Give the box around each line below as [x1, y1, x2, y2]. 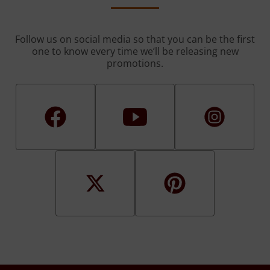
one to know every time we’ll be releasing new [31, 45, 239, 58]
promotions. [107, 57, 163, 71]
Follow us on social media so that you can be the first [15, 33, 255, 46]
